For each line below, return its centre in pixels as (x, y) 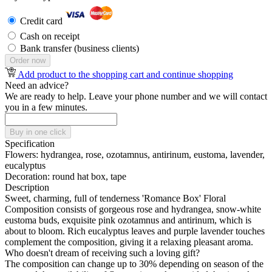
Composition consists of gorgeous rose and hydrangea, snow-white (133, 209)
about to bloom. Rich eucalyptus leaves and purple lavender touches (135, 231)
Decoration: (27, 177)
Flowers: (22, 155)
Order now (28, 61)
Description (27, 188)
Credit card (42, 21)
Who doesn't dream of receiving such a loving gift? (104, 253)
